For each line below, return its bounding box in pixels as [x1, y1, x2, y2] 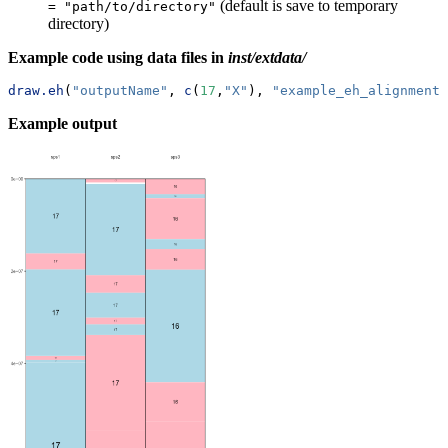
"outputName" [72, 82, 168, 98]
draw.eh [8, 82, 64, 98]
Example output [8, 114, 117, 132]
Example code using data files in [8, 48, 228, 66]
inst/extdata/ [228, 48, 306, 66]
